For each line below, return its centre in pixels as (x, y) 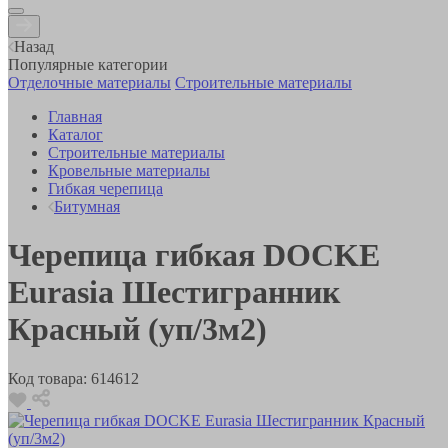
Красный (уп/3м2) (137, 329)
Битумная (87, 206)
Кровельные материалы (129, 170)
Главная (75, 116)
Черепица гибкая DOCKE (194, 255)
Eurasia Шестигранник (174, 292)
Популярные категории (88, 64)
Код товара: (47, 378)
